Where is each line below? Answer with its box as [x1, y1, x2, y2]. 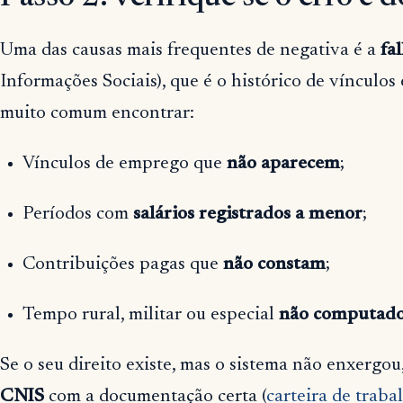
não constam [222, 255, 326, 275]
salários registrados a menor [132, 205, 363, 225]
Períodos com [22, 205, 133, 225]
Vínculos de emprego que [22, 155, 227, 175]
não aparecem [226, 155, 340, 175]
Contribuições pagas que [22, 255, 223, 275]
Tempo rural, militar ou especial [22, 306, 279, 326]
